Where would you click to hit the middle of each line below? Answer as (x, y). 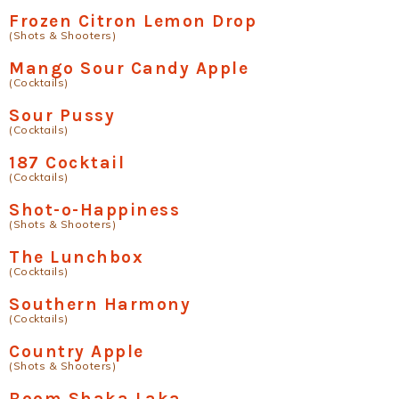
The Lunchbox (76, 257)
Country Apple (77, 351)
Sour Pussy (62, 115)
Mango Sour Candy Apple (129, 68)
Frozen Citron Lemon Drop (133, 21)
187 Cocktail (67, 163)
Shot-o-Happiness (94, 210)
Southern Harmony (100, 304)
